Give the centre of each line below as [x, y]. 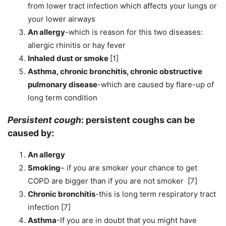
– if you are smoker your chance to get [129, 168]
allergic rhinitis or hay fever [77, 45]
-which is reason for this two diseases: [134, 32]
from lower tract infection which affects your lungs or [122, 6]
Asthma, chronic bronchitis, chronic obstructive [115, 71]
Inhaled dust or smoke [69, 58]
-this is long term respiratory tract [156, 194]
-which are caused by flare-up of [156, 84]
